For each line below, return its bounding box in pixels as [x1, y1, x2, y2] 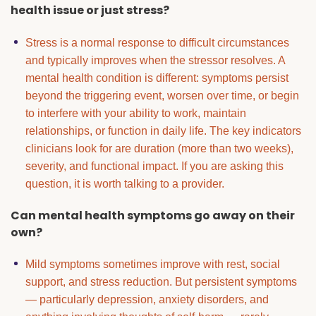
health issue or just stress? [11, 2, 169, 19]
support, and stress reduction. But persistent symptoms [25, 276, 297, 288]
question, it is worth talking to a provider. [25, 177, 224, 190]
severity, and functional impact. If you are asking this [25, 159, 284, 172]
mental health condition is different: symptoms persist [25, 71, 288, 84]
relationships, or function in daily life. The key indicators [25, 124, 301, 137]
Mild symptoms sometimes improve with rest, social [25, 258, 280, 271]
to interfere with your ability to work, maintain [25, 107, 246, 119]
